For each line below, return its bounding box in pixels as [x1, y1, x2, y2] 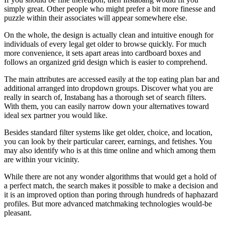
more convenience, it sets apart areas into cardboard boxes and [4, 48, 201, 57]
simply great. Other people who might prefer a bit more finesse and [4, 4, 215, 13]
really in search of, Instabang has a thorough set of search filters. [4, 92, 206, 101]
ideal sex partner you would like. [4, 110, 107, 120]
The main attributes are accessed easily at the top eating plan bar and [4, 74, 219, 83]
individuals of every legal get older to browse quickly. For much [4, 39, 206, 48]
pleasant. [4, 208, 32, 217]
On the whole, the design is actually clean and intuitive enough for [4, 30, 213, 39]
